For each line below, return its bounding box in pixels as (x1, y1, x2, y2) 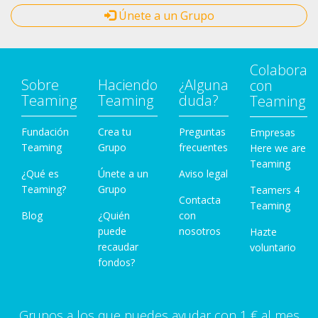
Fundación (21, 125, 69, 138)
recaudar (98, 240, 138, 253)
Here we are (250, 141, 306, 155)
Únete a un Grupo (115, 8, 214, 23)
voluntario (250, 241, 296, 254)
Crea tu (98, 125, 131, 138)
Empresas (250, 126, 295, 139)
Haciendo (98, 75, 158, 94)
